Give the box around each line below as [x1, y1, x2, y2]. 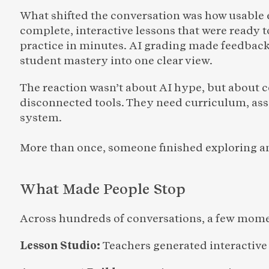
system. [20, 110, 62, 124]
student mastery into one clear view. [20, 53, 213, 67]
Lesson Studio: [20, 238, 103, 252]
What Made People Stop [20, 180, 189, 198]
